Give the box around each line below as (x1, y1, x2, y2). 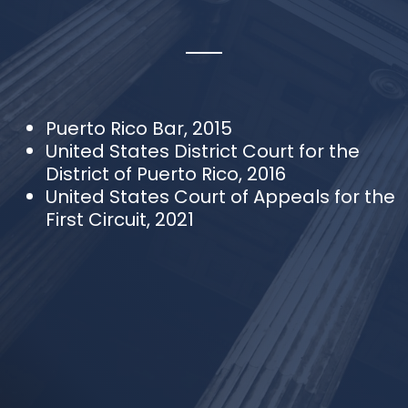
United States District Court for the (46, 138, 360, 164)
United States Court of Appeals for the (46, 183, 395, 209)
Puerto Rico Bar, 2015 (46, 115, 232, 141)
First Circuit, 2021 (46, 206, 194, 232)
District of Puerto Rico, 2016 (46, 160, 286, 187)
